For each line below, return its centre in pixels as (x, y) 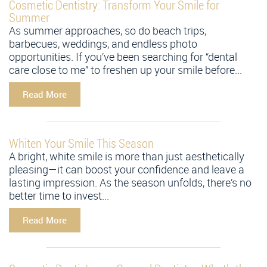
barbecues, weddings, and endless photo (103, 43)
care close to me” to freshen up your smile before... (125, 69)
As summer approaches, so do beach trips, (108, 30)
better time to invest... (59, 195)
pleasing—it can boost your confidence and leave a (127, 169)
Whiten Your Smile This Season (81, 143)
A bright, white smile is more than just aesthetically (127, 156)
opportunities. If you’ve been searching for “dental (123, 56)
